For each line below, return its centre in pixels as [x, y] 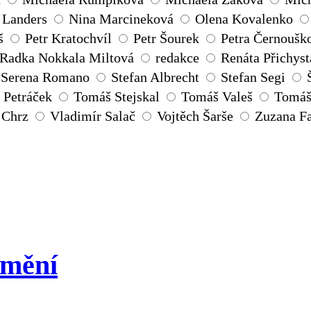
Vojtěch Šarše [195, 116]
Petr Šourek [166, 39]
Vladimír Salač [93, 116]
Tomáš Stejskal [117, 97]
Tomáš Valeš [217, 97]
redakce [177, 58]
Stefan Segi [253, 77]
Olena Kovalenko [244, 19]
